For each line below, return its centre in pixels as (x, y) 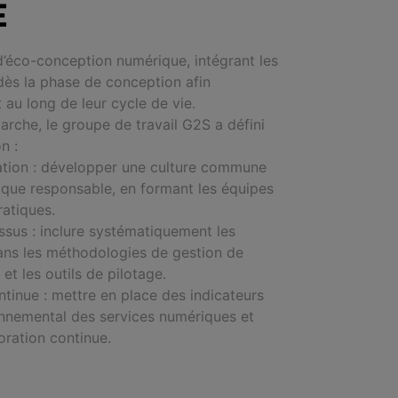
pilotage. (137, 274)
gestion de (208, 252)
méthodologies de (109, 252)
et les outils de (56, 274)
